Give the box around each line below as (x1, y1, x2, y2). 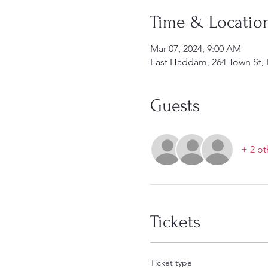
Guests (150, 96, 200, 115)
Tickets (150, 212, 200, 232)
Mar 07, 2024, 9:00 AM (150, 43, 241, 54)
